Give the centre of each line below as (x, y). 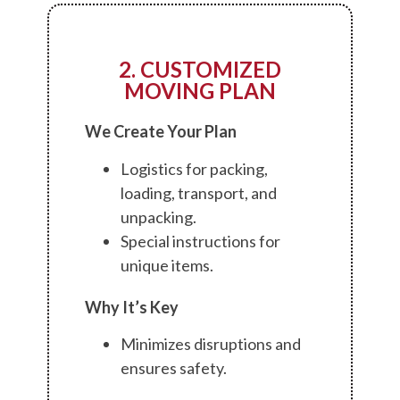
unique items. (167, 265)
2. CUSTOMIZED (200, 70)
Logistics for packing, (195, 168)
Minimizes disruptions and (211, 344)
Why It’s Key (132, 307)
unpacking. (159, 217)
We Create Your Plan (161, 132)
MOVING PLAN (200, 91)
